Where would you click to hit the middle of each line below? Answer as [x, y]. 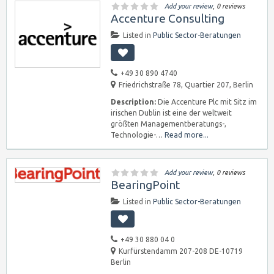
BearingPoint [145, 185]
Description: [133, 102]
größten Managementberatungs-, [168, 124]
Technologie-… [138, 135]
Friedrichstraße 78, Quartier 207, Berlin [186, 85]
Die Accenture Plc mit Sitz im [206, 102]
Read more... [187, 135]
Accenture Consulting [168, 18]
